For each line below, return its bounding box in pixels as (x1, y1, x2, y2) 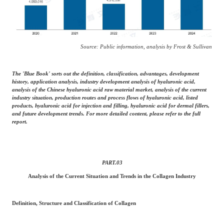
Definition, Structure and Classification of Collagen (11, 200, 136, 206)
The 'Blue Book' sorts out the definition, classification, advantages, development (11, 70, 199, 77)
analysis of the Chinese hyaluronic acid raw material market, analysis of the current (11, 86, 206, 93)
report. (11, 118, 27, 125)
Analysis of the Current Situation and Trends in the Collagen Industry (28, 172, 196, 179)
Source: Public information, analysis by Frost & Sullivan (80, 43, 212, 49)
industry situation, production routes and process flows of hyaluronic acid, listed (11, 94, 198, 101)
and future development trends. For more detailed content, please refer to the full (11, 110, 200, 117)
